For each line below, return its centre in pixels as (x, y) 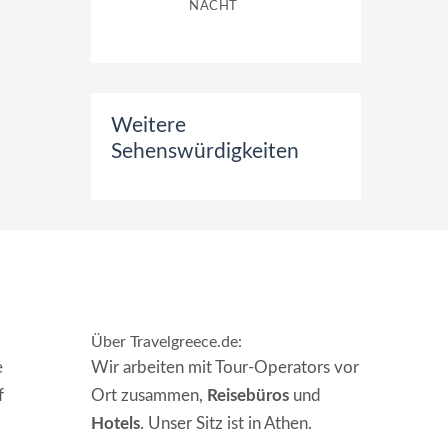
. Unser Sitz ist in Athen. (226, 423)
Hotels (115, 423)
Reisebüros (248, 395)
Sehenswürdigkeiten (205, 151)
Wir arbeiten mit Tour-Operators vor (225, 367)
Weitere (148, 125)
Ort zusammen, (149, 395)
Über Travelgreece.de (164, 342)
